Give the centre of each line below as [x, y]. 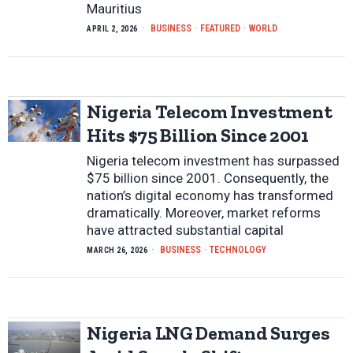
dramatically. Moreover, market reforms [204, 213]
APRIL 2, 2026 [112, 29]
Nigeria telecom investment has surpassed [213, 161]
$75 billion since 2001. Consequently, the [208, 178]
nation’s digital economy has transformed [210, 196]
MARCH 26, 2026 [117, 251]
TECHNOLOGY [238, 250]
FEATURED [220, 29]
